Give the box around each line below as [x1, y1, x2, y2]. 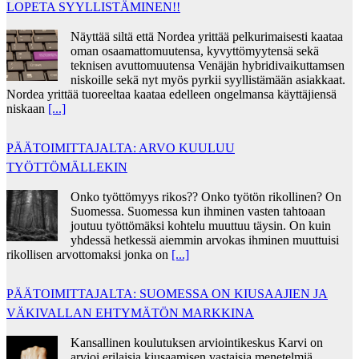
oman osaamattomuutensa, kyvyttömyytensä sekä [71, 43, 319, 58]
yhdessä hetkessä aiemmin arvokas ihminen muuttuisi [71, 232, 339, 247]
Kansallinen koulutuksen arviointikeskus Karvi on [71, 335, 323, 349]
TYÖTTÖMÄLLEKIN [6, 159, 127, 174]
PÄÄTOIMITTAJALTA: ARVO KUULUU [6, 140, 235, 155]
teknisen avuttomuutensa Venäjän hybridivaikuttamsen [71, 58, 345, 72]
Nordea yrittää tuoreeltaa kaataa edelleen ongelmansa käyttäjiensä [6, 87, 337, 101]
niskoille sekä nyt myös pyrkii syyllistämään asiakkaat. [71, 72, 345, 87]
